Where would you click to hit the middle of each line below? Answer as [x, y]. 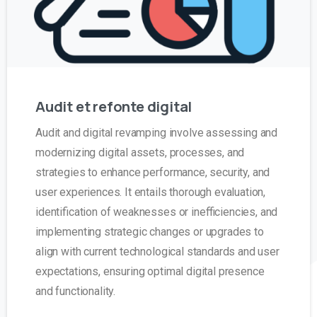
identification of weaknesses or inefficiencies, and [157, 212]
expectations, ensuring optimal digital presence [150, 272]
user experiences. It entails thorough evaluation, [151, 192]
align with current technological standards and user [157, 252]
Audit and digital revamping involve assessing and [157, 133]
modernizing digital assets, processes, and [140, 153]
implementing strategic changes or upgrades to [150, 232]
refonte [119, 106]
